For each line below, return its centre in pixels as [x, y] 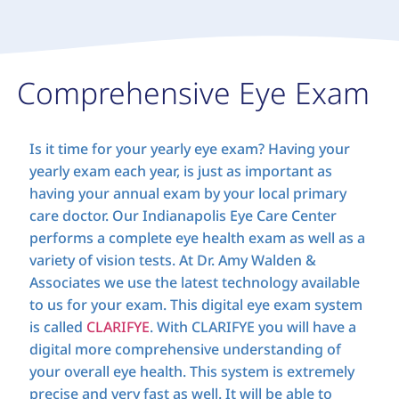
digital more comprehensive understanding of [185, 349]
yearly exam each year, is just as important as [180, 171]
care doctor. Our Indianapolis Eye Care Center [183, 215]
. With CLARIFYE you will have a [252, 326]
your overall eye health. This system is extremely [191, 371]
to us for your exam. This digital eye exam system [195, 304]
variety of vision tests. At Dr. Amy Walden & [172, 260]
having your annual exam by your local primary [187, 193]
